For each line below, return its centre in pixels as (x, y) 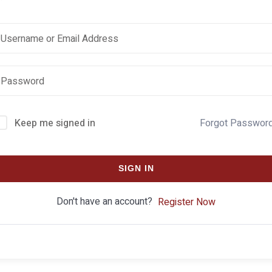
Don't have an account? (107, 202)
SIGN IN (136, 168)
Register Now (186, 202)
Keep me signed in (55, 123)
